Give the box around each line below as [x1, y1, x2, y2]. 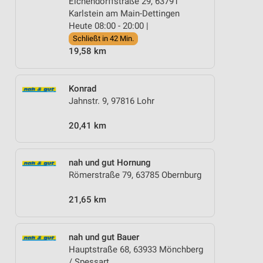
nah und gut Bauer [69, 231, 139, 242]
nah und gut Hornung [69, 157, 151, 168]
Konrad [69, 83, 96, 94]
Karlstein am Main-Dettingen [69, 8, 180, 19]
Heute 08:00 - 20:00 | [69, 21, 149, 31]
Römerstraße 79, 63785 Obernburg [69, 170, 201, 180]
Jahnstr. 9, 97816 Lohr [69, 95, 154, 106]
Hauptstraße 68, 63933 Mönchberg [69, 244, 203, 255]
